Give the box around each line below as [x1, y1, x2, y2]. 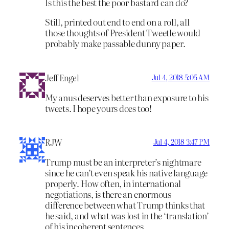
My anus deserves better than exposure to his [45, 90, 209, 104]
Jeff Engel [45, 71, 79, 84]
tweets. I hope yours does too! [45, 101, 152, 114]
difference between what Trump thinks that [45, 198, 205, 212]
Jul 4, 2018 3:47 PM [153, 136, 210, 147]
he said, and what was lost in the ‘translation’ [45, 209, 209, 222]
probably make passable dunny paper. [45, 37, 186, 50]
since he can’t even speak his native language [45, 166, 208, 179]
